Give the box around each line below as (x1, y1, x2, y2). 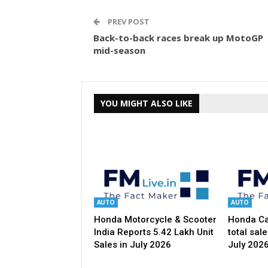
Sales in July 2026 (93, 239, 171, 250)
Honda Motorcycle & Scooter (93, 214, 217, 225)
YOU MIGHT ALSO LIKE (100, 98, 193, 109)
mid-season (93, 44, 145, 57)
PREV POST (105, 16, 150, 28)
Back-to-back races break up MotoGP (93, 32, 263, 44)
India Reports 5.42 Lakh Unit (93, 226, 214, 237)
